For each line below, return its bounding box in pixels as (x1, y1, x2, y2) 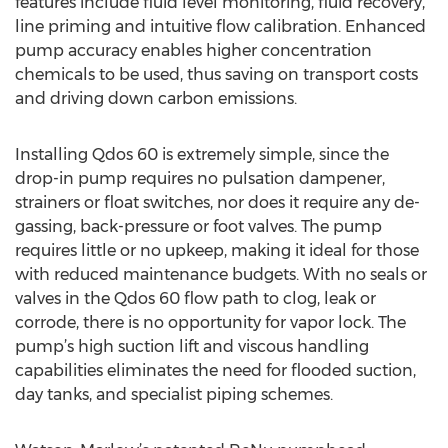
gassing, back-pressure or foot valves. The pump (15, 217, 382, 236)
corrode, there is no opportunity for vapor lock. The (15, 313, 406, 332)
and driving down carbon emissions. (15, 89, 297, 108)
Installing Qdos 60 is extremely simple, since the (15, 145, 389, 164)
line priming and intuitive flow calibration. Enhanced (15, 17, 426, 36)
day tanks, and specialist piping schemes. (15, 385, 333, 404)
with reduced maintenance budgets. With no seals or (15, 265, 427, 284)
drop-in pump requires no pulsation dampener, (15, 169, 385, 188)
